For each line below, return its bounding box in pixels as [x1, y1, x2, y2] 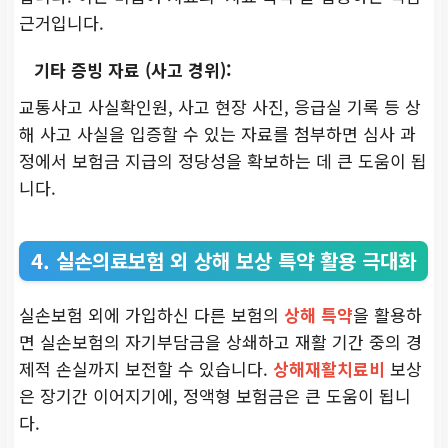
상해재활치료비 [273, 355, 385, 381]
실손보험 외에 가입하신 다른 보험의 [19, 301, 284, 327]
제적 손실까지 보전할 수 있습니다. [19, 355, 273, 381]
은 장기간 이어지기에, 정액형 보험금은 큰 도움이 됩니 [19, 382, 411, 408]
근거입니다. [19, 9, 104, 35]
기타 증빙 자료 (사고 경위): [34, 56, 232, 82]
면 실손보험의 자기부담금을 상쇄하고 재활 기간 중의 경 [19, 328, 422, 354]
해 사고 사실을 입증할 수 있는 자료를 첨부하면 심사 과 [19, 120, 416, 146]
